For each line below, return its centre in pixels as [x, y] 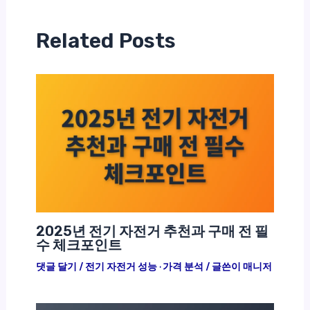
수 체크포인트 [79, 245]
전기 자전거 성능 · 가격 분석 [144, 267]
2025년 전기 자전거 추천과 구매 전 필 [152, 231]
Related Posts [106, 40]
